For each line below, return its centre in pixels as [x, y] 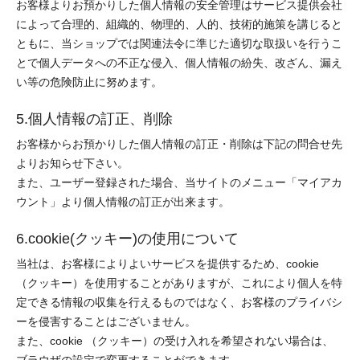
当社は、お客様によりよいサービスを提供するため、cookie [168, 264]
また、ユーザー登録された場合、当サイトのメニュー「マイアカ [179, 183]
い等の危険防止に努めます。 [89, 83]
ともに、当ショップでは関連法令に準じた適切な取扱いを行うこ [179, 44]
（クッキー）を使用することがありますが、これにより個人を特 [179, 284]
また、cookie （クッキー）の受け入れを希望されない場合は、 [175, 342]
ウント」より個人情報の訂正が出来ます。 [123, 202]
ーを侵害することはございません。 [106, 322]
